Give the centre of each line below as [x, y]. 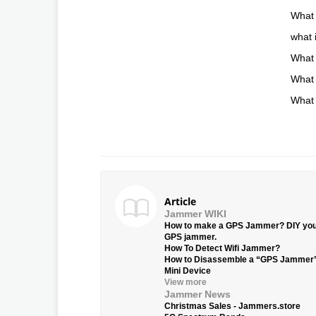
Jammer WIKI [195, 214]
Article [180, 202]
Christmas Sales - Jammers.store [232, 306]
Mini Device [188, 271]
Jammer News [197, 294]
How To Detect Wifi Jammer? [222, 249]
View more [186, 282]
